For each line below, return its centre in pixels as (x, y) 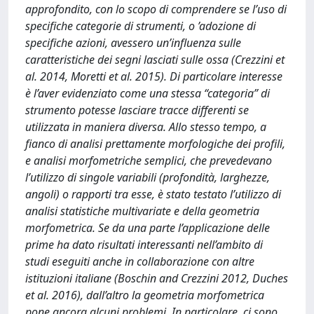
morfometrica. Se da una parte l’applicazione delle (148, 227)
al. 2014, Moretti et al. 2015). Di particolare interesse (154, 76)
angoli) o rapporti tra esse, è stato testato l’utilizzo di (153, 194)
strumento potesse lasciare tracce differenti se (137, 110)
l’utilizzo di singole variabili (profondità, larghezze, (148, 177)
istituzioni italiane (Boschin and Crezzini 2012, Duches (157, 278)
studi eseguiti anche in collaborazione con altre (140, 261)
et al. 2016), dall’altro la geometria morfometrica (145, 295)
